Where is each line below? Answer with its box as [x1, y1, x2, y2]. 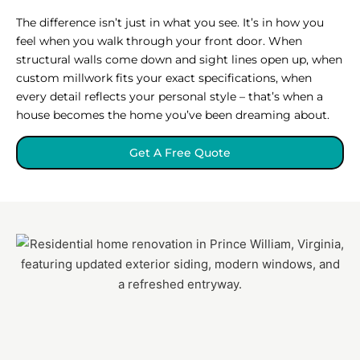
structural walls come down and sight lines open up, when [16, 51, 342, 67]
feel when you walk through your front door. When [16, 33, 302, 48]
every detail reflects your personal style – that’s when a [16, 88, 323, 104]
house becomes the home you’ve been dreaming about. [16, 107, 329, 122]
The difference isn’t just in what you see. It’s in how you [16, 14, 324, 30]
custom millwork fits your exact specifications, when [16, 70, 312, 85]
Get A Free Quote [129, 145, 231, 160]
